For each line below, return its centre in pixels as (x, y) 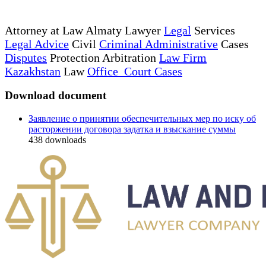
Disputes (26, 57)
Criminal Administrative (159, 44)
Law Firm (183, 57)
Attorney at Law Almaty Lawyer (84, 30)
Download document (56, 96)
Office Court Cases (135, 71)
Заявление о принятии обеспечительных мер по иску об (142, 118)
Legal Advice (37, 44)
